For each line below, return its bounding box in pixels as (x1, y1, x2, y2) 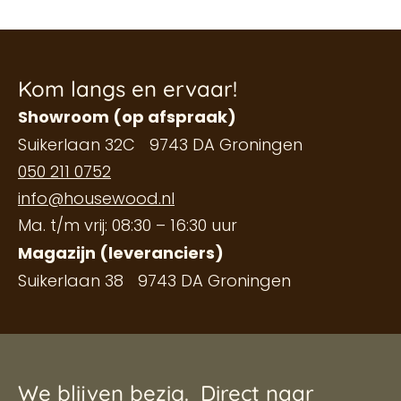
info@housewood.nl (18, 186, 175, 209)
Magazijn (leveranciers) (18, 241, 224, 264)
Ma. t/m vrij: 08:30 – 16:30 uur (18, 213, 237, 236)
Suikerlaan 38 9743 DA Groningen (18, 269, 291, 292)
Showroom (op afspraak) (18, 105, 236, 128)
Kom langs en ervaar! (18, 74, 237, 102)
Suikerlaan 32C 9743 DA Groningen (18, 132, 303, 156)
